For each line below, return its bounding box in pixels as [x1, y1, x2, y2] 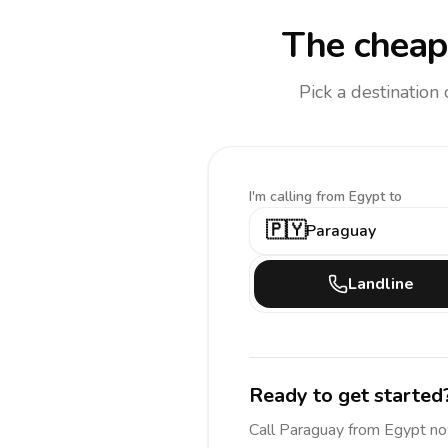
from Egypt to [316, 187, 402, 206]
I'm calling [249, 187, 316, 206]
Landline [348, 273, 414, 295]
